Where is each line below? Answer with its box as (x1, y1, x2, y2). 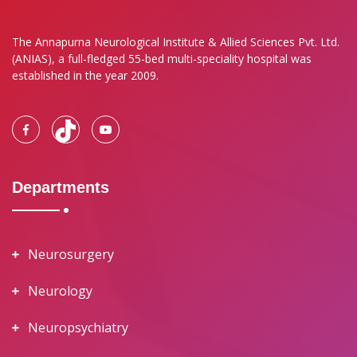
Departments (12, 178, 109, 197)
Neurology (28, 282, 92, 300)
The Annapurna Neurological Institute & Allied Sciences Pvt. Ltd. (12, 34, 339, 50)
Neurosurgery (28, 245, 114, 264)
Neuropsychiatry (28, 319, 128, 337)
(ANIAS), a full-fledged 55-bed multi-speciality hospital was (12, 51, 312, 67)
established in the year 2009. (12, 68, 159, 84)
